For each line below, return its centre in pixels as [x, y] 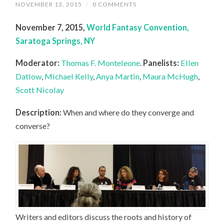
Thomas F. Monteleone [101, 63]
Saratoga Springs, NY [55, 40]
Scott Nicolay [40, 90]
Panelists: [161, 63]
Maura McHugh [170, 76]
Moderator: [38, 63]
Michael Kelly [69, 76]
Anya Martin [118, 76]
